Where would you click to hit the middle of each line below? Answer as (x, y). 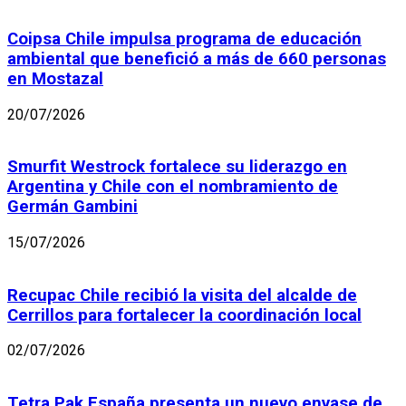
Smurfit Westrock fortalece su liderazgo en (177, 167)
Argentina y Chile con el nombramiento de (173, 187)
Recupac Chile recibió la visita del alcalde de (182, 295)
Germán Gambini (72, 207)
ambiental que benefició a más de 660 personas (197, 58)
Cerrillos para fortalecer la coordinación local (184, 315)
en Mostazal (55, 78)
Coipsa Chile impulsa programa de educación (184, 39)
